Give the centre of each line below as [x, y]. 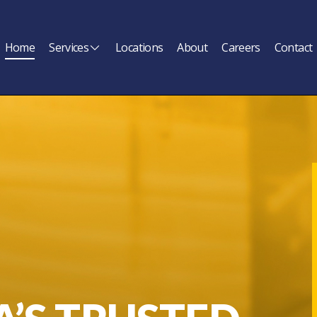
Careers [241, 47]
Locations [139, 47]
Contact [293, 47]
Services [69, 47]
